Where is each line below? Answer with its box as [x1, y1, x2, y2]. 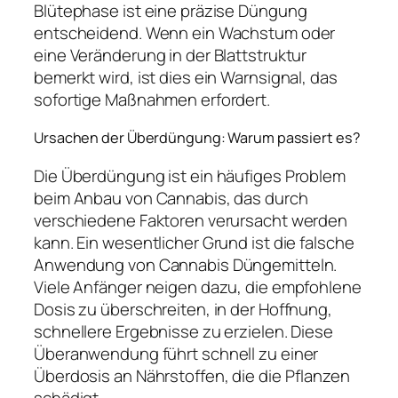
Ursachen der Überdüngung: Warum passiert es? [34, 128, 361, 148]
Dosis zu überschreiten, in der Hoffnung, [34, 297, 332, 321]
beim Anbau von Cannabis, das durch [34, 186, 308, 210]
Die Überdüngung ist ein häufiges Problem [34, 163, 346, 187]
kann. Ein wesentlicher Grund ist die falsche [34, 230, 354, 254]
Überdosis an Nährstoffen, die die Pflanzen [34, 363, 350, 387]
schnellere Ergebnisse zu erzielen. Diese [34, 319, 333, 343]
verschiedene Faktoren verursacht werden [34, 208, 348, 232]
